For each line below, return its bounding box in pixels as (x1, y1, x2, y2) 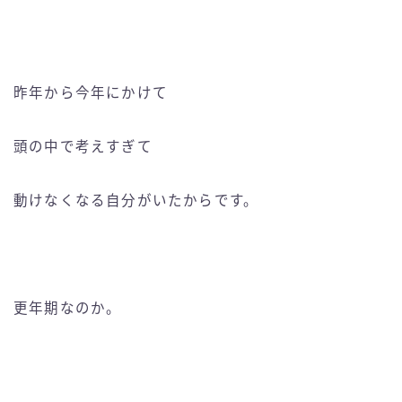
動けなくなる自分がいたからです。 (13, 193, 259, 209)
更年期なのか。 (13, 301, 122, 317)
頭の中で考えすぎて (13, 139, 153, 155)
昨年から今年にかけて (13, 85, 168, 101)
